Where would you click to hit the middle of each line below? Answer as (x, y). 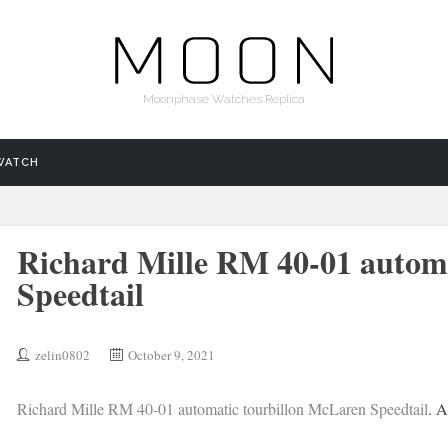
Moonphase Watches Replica (224, 99)
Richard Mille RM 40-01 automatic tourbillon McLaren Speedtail (222, 408)
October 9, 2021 (171, 355)
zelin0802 (62, 355)
